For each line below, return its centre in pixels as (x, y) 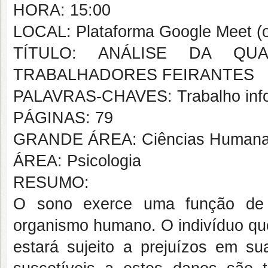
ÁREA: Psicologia (77, 161)
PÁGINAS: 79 (63, 118)
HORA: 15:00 (62, 10)
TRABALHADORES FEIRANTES (134, 75)
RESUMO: (51, 182)
